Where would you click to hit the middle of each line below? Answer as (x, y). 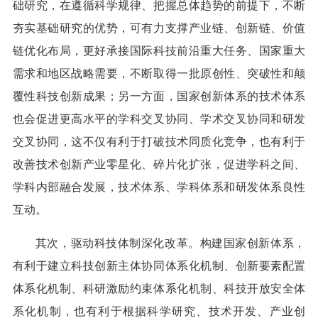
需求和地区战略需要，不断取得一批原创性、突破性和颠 (159, 74)
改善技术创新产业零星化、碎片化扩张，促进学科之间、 (159, 165)
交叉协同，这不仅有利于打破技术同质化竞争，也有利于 (159, 142)
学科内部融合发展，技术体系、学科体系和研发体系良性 (159, 187)
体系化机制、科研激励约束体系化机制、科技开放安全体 (159, 289)
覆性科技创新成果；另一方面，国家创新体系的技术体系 (159, 97)
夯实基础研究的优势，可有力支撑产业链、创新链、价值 (159, 28)
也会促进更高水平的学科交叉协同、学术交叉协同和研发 (159, 119)
